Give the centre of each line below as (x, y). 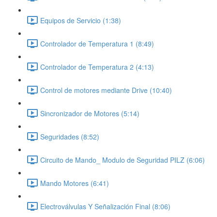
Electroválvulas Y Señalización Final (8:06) (105, 206)
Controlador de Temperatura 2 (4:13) (97, 67)
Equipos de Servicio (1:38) (81, 20)
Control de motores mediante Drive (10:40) (106, 90)
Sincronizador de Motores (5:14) (90, 113)
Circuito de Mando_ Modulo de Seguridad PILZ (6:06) (123, 160)
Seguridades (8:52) (70, 136)
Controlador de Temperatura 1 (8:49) (97, 43)
